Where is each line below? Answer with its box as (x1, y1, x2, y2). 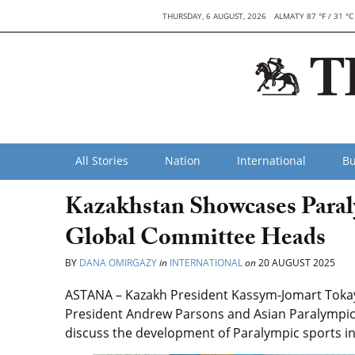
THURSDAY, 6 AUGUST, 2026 (162, 10, 267, 21)
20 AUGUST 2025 (256, 256, 335, 269)
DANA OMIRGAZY (79, 256, 159, 269)
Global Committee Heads (65, 220, 326, 261)
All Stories (75, 153, 128, 168)
